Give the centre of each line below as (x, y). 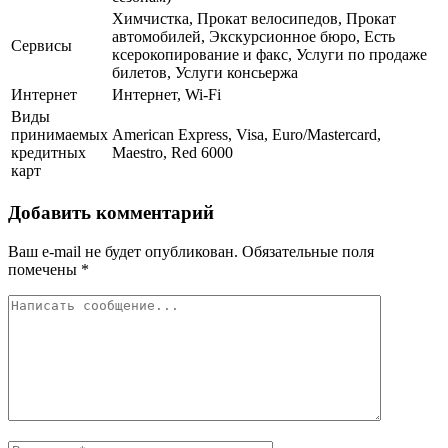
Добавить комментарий (111, 212)
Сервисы (41, 46)
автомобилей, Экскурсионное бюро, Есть (253, 37)
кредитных (48, 153)
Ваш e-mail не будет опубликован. (123, 251)
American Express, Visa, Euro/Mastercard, (246, 135)
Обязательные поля (306, 251)
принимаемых (59, 135)
